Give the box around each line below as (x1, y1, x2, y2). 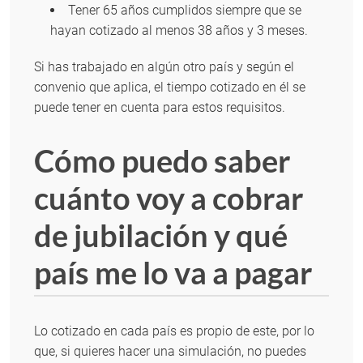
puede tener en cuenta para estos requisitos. (34, 100, 285, 116)
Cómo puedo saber (34, 142, 291, 180)
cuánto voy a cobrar (34, 179, 304, 217)
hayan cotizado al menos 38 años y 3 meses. (50, 23, 308, 39)
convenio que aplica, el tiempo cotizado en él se (34, 79, 305, 96)
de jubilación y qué (34, 216, 288, 254)
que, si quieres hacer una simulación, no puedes (34, 344, 306, 360)
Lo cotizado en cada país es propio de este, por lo (34, 323, 314, 340)
